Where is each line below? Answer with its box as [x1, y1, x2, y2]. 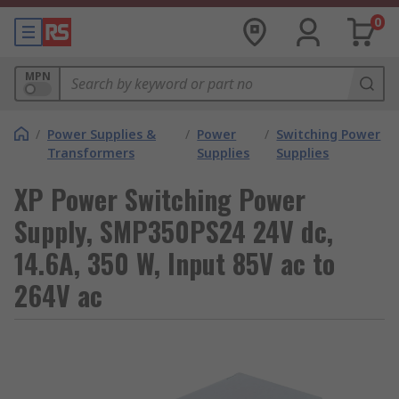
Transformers [47, 144, 134, 161]
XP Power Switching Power [14, 179, 305, 219]
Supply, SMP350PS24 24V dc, [14, 211, 333, 251]
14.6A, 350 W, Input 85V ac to [14, 243, 335, 283]
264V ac [14, 275, 102, 315]
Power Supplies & [47, 126, 156, 142]
